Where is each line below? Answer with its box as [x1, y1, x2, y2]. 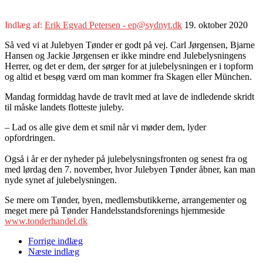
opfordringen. [5, 132, 55, 143]
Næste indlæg [28, 246, 79, 257]
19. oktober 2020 [184, 19, 248, 30]
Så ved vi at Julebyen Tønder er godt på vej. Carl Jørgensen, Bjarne [5, 39, 255, 50]
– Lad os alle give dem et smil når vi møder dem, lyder [5, 122, 206, 132]
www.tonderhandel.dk [5, 215, 87, 226]
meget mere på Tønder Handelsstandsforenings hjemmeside [5, 205, 225, 215]
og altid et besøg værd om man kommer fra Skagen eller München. [5, 71, 252, 82]
